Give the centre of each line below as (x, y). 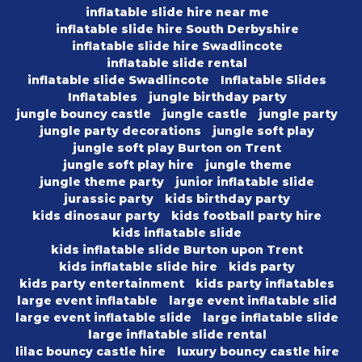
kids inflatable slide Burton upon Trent (177, 250)
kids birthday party (227, 199)
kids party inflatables (265, 284)
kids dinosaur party (96, 216)
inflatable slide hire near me (177, 13)
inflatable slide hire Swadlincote (177, 46)
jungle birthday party (217, 97)
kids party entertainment (102, 284)
